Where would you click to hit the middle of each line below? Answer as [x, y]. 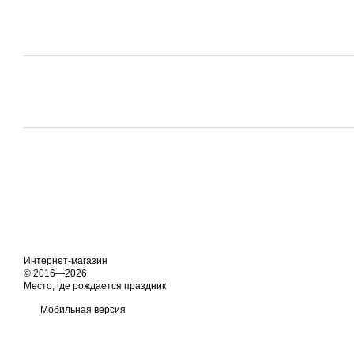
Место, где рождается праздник [95, 286]
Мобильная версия [82, 310]
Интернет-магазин [66, 261]
